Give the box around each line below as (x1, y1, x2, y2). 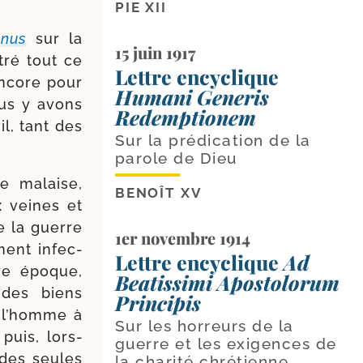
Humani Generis (114, 83, 269, 110)
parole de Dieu (114, 148, 237, 167)
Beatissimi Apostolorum (114, 268, 340, 296)
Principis (114, 288, 201, 316)
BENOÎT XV (114, 184, 202, 201)
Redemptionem (114, 103, 256, 130)
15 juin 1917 (114, 41, 195, 63)
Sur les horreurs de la (114, 316, 294, 335)
